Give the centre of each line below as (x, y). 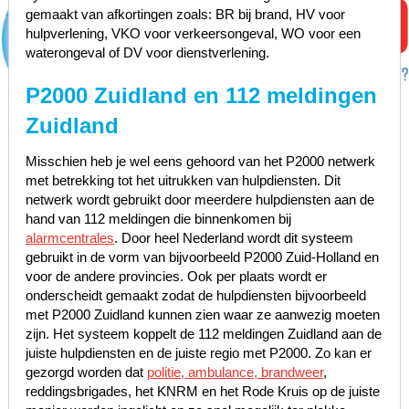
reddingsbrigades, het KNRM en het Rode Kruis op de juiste (202, 391)
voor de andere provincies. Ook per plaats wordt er (176, 276)
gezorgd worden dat (86, 372)
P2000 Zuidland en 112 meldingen (201, 95)
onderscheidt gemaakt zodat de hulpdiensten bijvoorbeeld (195, 295)
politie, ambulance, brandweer (235, 372)
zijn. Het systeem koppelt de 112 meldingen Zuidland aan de (203, 333)
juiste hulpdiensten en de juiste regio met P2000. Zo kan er (198, 352)
